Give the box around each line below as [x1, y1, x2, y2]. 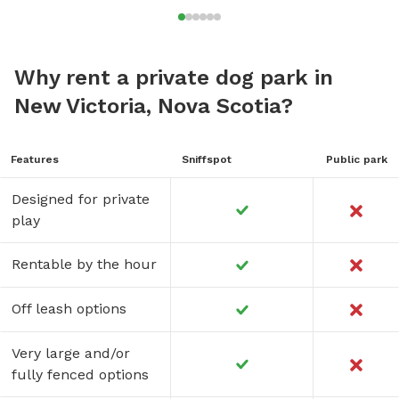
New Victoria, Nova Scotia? [14, 93, 293, 118]
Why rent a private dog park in [14, 64, 333, 90]
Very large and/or [12, 344, 130, 362]
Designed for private [12, 190, 150, 208]
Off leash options [12, 299, 126, 317]
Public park [325, 152, 387, 166]
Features [11, 152, 59, 166]
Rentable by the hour [12, 255, 157, 273]
